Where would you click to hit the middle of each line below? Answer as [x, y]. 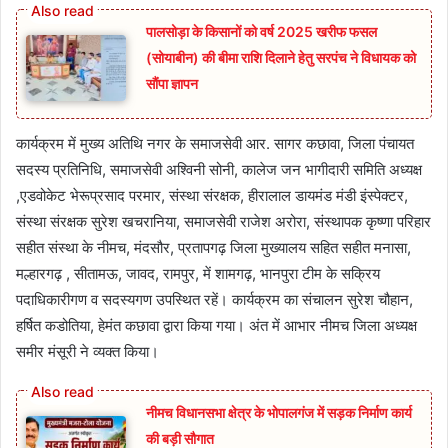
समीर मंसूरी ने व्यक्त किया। [87, 352]
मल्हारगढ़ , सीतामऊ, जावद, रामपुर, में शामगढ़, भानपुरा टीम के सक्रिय [198, 274]
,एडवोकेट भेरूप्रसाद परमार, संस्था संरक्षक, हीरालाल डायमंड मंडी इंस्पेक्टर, [212, 196]
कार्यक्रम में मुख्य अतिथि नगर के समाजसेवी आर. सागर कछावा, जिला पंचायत [215, 144]
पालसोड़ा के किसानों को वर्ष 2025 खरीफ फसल [261, 31]
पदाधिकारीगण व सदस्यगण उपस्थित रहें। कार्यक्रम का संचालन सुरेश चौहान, [214, 300]
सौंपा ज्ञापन [172, 83]
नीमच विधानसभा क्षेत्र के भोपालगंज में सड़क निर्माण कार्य [279, 413]
